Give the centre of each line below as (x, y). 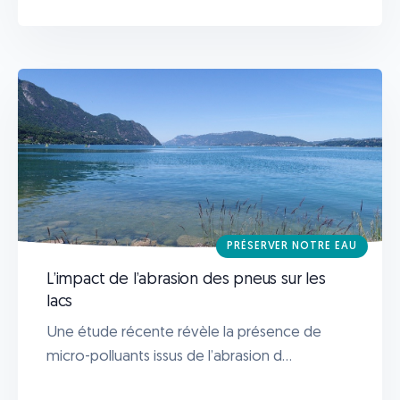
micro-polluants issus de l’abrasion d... (169, 356)
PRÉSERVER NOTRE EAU (292, 246)
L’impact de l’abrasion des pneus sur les (186, 279)
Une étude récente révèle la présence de (184, 332)
